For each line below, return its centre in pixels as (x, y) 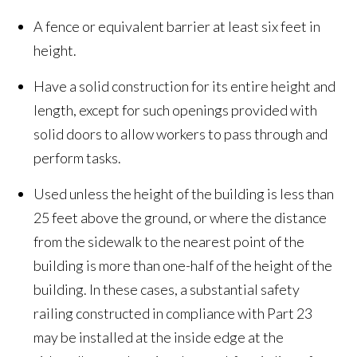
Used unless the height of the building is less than (184, 194)
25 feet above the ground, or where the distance (180, 218)
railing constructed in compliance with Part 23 (173, 314)
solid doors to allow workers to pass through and (181, 134)
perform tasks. (78, 158)
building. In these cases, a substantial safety (167, 290)
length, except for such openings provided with (176, 110)
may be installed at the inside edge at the (159, 337)
